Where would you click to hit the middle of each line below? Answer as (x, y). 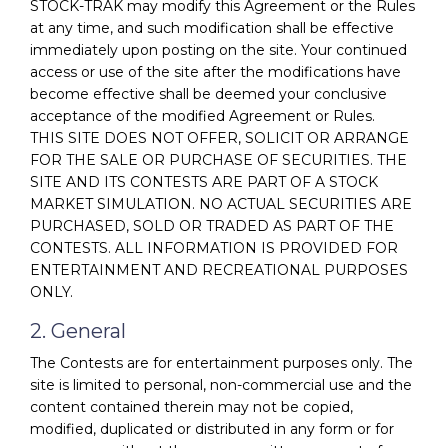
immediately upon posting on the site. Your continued (218, 49)
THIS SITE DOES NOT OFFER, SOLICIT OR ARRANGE (219, 137)
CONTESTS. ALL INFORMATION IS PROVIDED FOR (214, 247)
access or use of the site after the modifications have (215, 71)
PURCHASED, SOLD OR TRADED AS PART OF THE (212, 225)
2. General (78, 330)
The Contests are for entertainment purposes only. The (221, 362)
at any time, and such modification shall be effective (212, 27)
